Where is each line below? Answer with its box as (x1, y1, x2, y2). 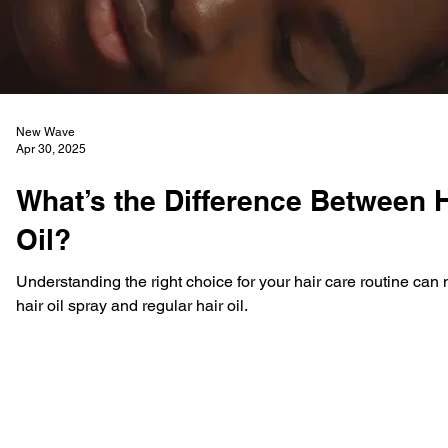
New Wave (16, 125, 75, 139)
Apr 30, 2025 (16, 141, 86, 156)
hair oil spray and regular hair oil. (16, 296, 248, 315)
